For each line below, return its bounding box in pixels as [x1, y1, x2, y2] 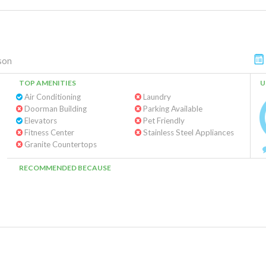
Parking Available [141, 104, 202, 113]
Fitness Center [23, 128, 74, 137]
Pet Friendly [141, 116, 185, 125]
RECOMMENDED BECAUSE [19, 163, 111, 172]
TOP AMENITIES [19, 78, 76, 87]
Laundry [141, 92, 171, 102]
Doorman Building [23, 104, 87, 113]
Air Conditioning [23, 92, 81, 102]
